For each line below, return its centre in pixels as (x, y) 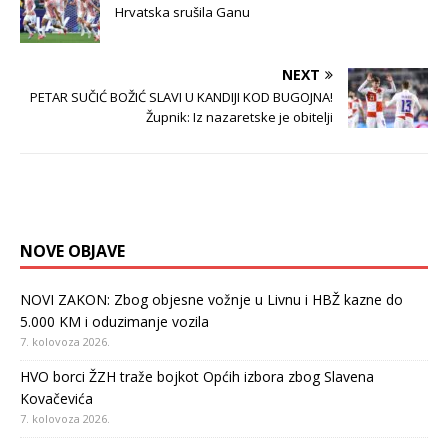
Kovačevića (56, 399)
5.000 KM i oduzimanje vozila (114, 322)
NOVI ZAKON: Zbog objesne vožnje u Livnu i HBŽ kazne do (211, 300)
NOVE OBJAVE (72, 251)
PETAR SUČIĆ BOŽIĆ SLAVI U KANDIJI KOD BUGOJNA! (181, 97)
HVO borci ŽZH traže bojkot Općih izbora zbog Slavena (197, 377)
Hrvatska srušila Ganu (182, 12)
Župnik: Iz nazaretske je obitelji (239, 117)
